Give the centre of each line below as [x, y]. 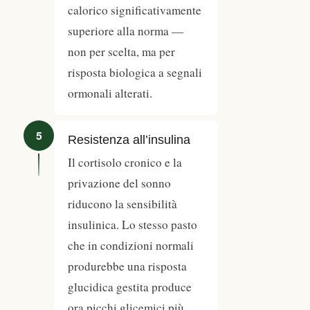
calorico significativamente [135, 10]
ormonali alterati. [110, 93]
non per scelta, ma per [121, 52]
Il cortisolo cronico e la [125, 163]
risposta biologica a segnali [135, 73]
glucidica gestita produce [130, 287]
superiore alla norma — [126, 31]
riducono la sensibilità [122, 204]
